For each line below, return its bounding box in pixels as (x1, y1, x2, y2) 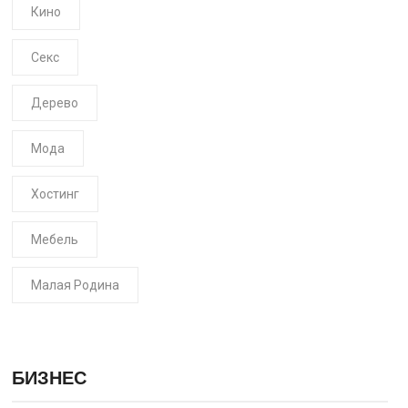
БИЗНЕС (11, 365, 87, 391)
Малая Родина (30, 278, 119, 292)
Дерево (30, 96, 78, 110)
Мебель (30, 232, 78, 247)
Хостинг (30, 187, 79, 201)
